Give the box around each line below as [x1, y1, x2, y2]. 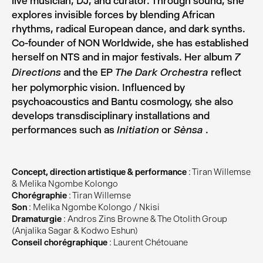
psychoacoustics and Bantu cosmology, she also [12, 96, 233, 107]
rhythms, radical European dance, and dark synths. [12, 23, 245, 35]
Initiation [117, 126, 159, 135]
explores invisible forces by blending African [12, 9, 215, 21]
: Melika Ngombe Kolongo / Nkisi [27, 202, 160, 213]
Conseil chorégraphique [12, 237, 107, 248]
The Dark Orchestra [115, 69, 208, 77]
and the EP [61, 66, 115, 78]
